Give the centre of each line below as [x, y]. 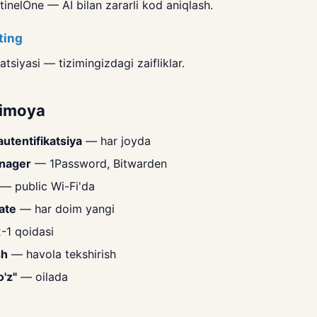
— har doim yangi [65, 208]
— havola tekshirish [62, 254]
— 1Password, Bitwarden [99, 163]
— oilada [42, 276]
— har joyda [116, 140]
